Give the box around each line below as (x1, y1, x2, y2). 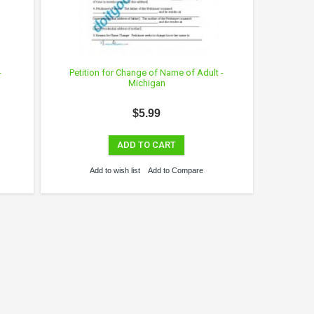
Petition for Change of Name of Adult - (69, 67, 224, 78)
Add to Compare (148, 166, 204, 175)
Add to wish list (90, 166, 141, 175)
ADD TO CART (117, 139, 177, 151)
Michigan (128, 78, 165, 89)
